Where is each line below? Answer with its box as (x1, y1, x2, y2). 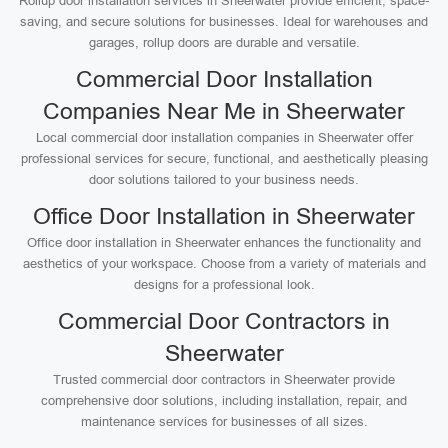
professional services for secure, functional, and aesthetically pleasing (20, 151, 428, 166)
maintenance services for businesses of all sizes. (80, 414, 368, 429)
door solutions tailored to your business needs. (89, 172, 359, 187)
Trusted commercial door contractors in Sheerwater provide (53, 372, 395, 387)
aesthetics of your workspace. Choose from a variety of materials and (22, 256, 426, 271)
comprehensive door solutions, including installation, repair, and (41, 393, 407, 408)
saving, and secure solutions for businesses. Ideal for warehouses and (20, 14, 428, 29)
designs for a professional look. (133, 277, 315, 292)
